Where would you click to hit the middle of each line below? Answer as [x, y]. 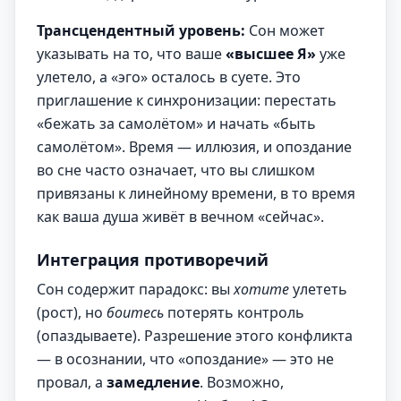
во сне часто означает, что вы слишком [176, 170]
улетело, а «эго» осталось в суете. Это [169, 77]
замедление [153, 382]
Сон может [285, 30]
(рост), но [72, 312]
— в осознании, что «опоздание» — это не [185, 359]
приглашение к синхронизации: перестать [187, 100]
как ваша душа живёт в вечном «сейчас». [180, 217]
